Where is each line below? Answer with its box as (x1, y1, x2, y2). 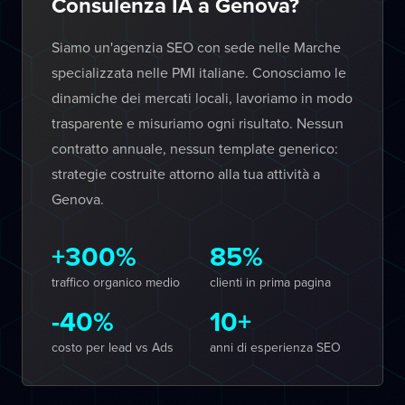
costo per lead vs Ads (52, 338, 174, 356)
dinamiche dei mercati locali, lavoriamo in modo (52, 88, 353, 108)
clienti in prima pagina (210, 273, 331, 291)
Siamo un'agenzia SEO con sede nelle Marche (52, 37, 341, 57)
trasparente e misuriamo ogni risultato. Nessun (52, 113, 344, 133)
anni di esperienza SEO (210, 338, 341, 356)
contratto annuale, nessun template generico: (52, 138, 338, 158)
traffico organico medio (52, 273, 180, 291)
